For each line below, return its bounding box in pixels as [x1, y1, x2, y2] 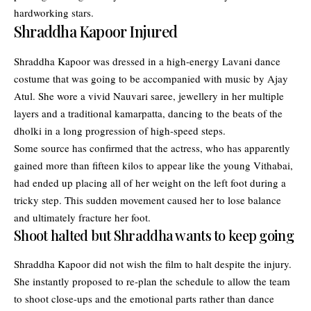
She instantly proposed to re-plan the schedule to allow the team [14, 274, 290, 288]
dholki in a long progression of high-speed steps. [14, 123, 226, 137]
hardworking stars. [14, 6, 94, 20]
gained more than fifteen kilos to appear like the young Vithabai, [14, 158, 293, 172]
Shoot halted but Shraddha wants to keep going [14, 225, 294, 244]
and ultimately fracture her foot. [14, 210, 151, 224]
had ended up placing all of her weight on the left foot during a [14, 175, 286, 190]
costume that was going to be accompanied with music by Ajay [14, 71, 288, 85]
